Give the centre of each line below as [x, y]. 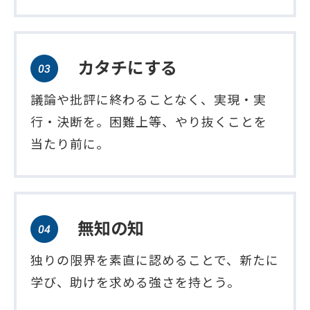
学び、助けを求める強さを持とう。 [135, 282]
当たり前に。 [70, 144]
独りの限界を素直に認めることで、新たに [155, 260]
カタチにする [127, 67]
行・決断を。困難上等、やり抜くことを [149, 121]
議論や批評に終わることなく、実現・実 [148, 99]
